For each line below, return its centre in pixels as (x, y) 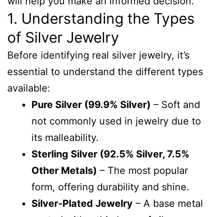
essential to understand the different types (105, 72)
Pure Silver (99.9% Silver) (91, 105)
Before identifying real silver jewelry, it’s (98, 55)
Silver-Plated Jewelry (82, 203)
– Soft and (175, 105)
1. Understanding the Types (101, 18)
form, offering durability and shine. (110, 187)
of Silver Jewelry (63, 37)
